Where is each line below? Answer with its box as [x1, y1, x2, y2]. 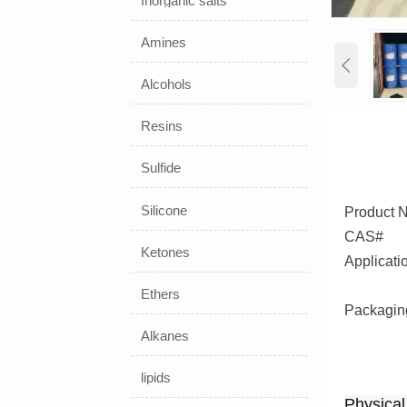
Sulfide [141, 160, 182, 176]
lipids [141, 370, 172, 386]
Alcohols [141, 76, 193, 93]
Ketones [141, 243, 191, 260]
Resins [141, 118, 184, 134]
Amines [141, 35, 187, 51]
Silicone [141, 202, 188, 218]
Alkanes [141, 327, 190, 343]
